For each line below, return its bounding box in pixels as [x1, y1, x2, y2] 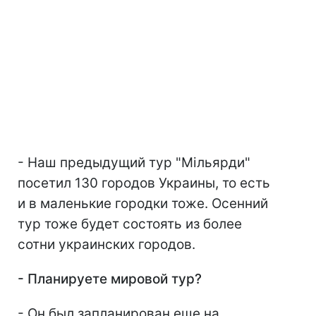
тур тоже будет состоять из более [18, 216, 242, 233]
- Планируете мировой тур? [18, 271, 202, 288]
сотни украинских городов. [18, 236, 195, 253]
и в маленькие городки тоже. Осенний [18, 195, 268, 212]
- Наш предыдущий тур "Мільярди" [18, 154, 250, 171]
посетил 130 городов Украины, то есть [18, 175, 270, 192]
